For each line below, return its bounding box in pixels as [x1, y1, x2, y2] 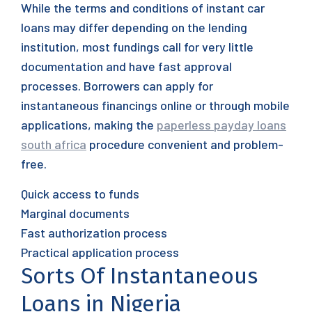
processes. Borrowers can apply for [21, 78, 213, 93]
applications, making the [21, 117, 157, 132]
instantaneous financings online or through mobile [21, 97, 290, 113]
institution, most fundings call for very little [21, 39, 253, 54]
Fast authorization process [21, 225, 167, 240]
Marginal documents [21, 205, 130, 221]
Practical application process [21, 244, 179, 260]
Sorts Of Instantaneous [21, 263, 258, 289]
